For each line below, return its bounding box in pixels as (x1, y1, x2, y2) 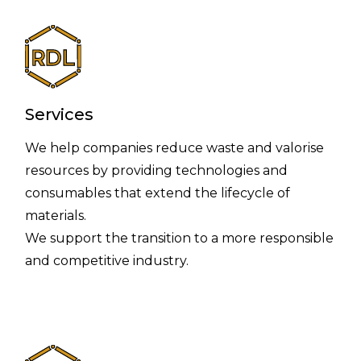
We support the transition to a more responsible (25, 230, 334, 247)
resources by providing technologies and (25, 163, 288, 179)
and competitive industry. (25, 253, 189, 269)
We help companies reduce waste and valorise (25, 140, 325, 156)
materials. (25, 208, 87, 224)
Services (25, 105, 94, 125)
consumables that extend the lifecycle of (25, 185, 291, 201)
